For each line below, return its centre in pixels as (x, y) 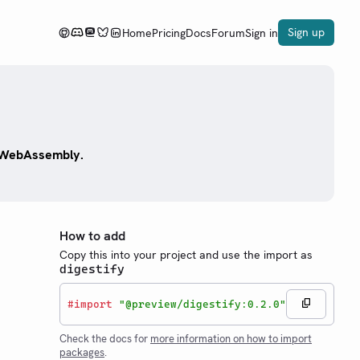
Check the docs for (105, 339)
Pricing (169, 33)
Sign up (306, 32)
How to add (92, 236)
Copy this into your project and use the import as (186, 255)
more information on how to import (231, 339)
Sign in (262, 33)
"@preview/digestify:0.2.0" (202, 304)
